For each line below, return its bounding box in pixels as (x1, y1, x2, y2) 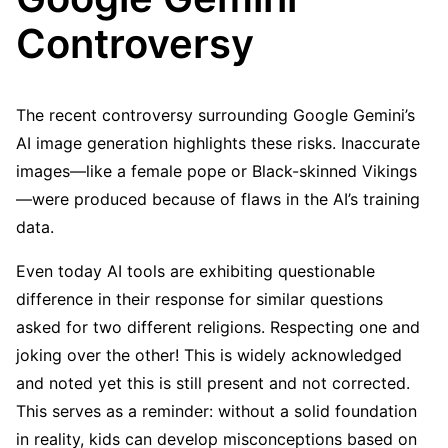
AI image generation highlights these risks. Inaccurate (16, 132, 420, 153)
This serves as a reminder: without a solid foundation (16, 400, 417, 421)
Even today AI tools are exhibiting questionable (16, 260, 375, 281)
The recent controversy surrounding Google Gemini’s (16, 104, 415, 125)
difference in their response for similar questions (16, 288, 383, 309)
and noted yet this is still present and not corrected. (16, 372, 410, 393)
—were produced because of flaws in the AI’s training (16, 188, 420, 209)
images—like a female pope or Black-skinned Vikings (16, 160, 417, 181)
